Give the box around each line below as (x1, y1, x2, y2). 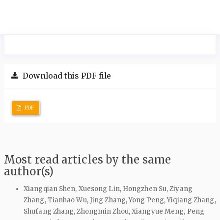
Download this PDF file (21, 71, 111, 81)
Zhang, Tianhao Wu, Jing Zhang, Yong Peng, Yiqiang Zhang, (24, 195, 216, 204)
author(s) (4, 165, 54, 179)
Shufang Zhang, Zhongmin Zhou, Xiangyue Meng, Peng (24, 207, 204, 216)
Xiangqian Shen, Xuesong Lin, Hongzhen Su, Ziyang (24, 184, 192, 193)
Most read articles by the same (4, 153, 171, 167)
